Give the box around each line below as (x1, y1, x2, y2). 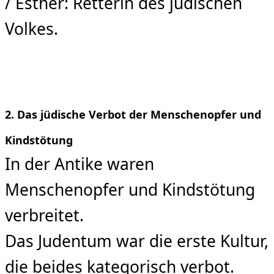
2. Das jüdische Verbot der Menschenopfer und (5, 106, 261, 122)
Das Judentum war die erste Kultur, (5, 229, 268, 252)
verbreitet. (5, 204, 84, 226)
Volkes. (5, 18, 58, 40)
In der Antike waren (5, 152, 154, 175)
